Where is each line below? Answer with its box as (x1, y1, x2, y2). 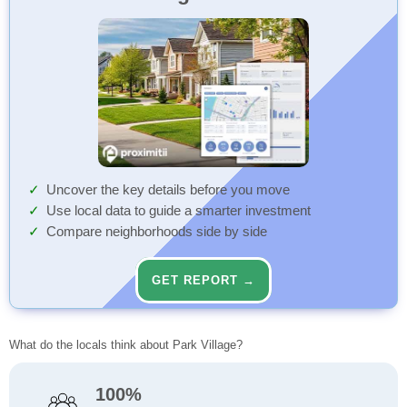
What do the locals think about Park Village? (9, 338, 243, 352)
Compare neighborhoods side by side (46, 224, 267, 240)
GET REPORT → (152, 273, 255, 288)
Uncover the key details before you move (46, 183, 290, 198)
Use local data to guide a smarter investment (46, 203, 311, 219)
